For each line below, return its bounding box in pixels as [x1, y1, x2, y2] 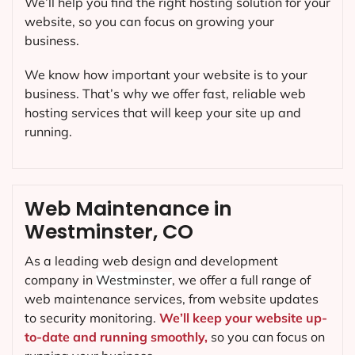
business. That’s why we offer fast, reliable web [25, 85, 306, 101]
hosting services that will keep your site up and [25, 104, 301, 120]
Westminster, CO [25, 217, 193, 246]
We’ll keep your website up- [159, 309, 327, 326]
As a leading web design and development [25, 252, 278, 269]
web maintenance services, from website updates [25, 290, 319, 307]
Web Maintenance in [25, 194, 232, 223]
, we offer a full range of [172, 271, 311, 288]
